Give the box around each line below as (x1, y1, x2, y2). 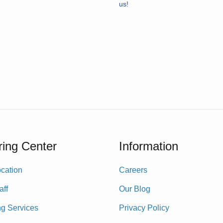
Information (119, 139, 178, 153)
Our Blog (119, 185, 150, 193)
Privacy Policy (119, 204, 169, 212)
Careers (119, 166, 147, 174)
